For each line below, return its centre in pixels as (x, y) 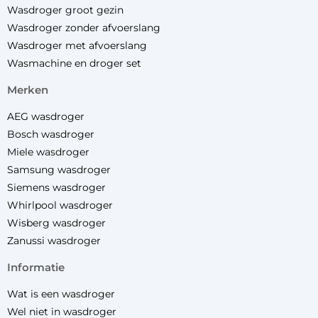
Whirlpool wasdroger (60, 205)
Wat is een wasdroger (61, 294)
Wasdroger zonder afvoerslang (84, 28)
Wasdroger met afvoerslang (77, 46)
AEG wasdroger (46, 117)
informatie (38, 268)
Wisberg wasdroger (56, 223)
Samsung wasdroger (59, 170)
